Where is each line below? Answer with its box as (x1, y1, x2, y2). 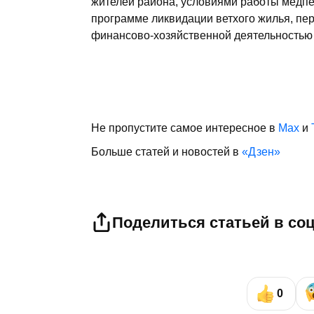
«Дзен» (242, 146, 280, 158)
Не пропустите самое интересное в (91, 122, 278, 134)
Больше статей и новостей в (91, 146, 242, 158)
